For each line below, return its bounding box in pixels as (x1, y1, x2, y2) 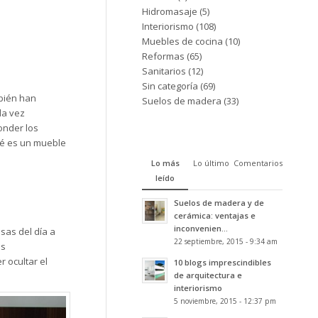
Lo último (192, 158, 229, 168)
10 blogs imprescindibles (174, 257, 272, 268)
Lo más (150, 158, 180, 168)
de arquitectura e (174, 270, 243, 280)
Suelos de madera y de (174, 197, 265, 208)
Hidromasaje (142, 5, 198, 18)
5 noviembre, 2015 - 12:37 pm (174, 296, 277, 306)
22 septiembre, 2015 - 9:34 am (174, 236, 278, 246)
